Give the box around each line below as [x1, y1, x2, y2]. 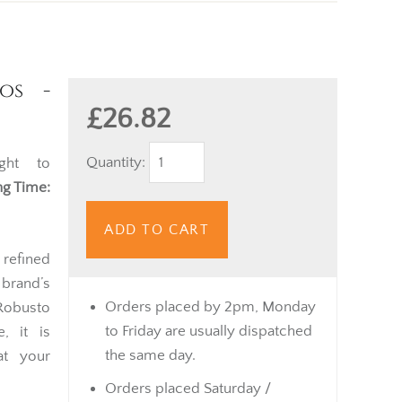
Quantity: [86, 153, 149, 170]
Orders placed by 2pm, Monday [105, 298, 316, 315]
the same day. [105, 346, 196, 363]
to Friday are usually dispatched [105, 322, 312, 339]
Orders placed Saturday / [105, 380, 271, 397]
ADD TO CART [104, 221, 210, 238]
